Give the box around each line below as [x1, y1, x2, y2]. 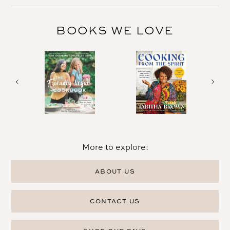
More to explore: [82, 141, 148, 153]
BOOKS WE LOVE [56, 22, 174, 39]
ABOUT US [94, 167, 136, 176]
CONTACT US [90, 197, 140, 206]
